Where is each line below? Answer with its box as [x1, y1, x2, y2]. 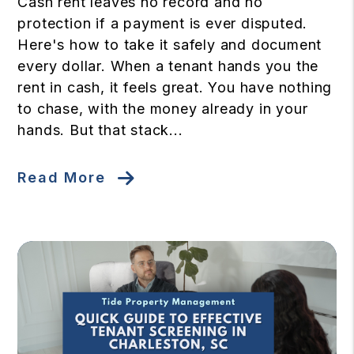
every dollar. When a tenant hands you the [17, 58, 319, 75]
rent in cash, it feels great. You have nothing [17, 79, 333, 96]
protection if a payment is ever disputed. [17, 15, 308, 32]
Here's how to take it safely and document [17, 36, 322, 54]
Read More [17, 168, 106, 186]
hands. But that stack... [17, 122, 183, 139]
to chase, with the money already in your [17, 100, 308, 118]
